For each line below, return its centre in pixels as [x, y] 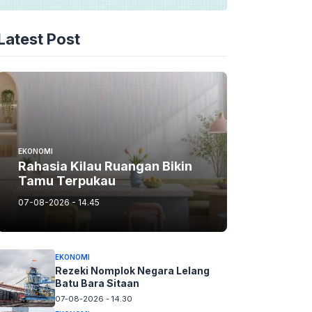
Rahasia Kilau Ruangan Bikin [105, 166]
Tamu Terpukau [67, 181]
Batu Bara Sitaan [97, 283]
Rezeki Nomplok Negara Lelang [132, 270]
